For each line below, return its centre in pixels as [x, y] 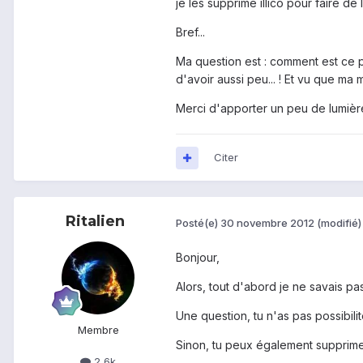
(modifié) [339, 222]
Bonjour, [198, 258]
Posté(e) [198, 222]
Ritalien [95, 222]
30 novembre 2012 [267, 222]
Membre [98, 330]
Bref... [190, 32]
